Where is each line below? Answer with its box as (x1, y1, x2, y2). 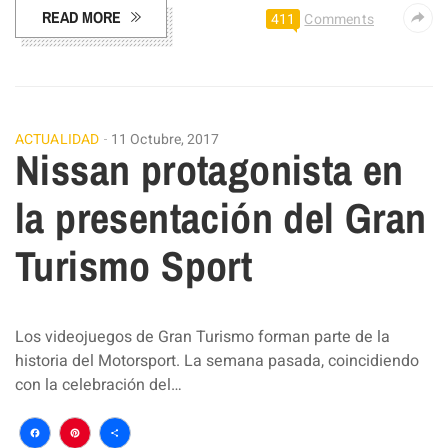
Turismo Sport (15, 238, 253, 295)
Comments (304, 9, 374, 31)
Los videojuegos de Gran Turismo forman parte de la (15, 325, 390, 350)
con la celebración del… (15, 373, 182, 398)
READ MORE (42, 6, 121, 29)
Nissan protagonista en (15, 142, 404, 199)
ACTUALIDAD (15, 129, 99, 151)
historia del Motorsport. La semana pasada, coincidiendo (15, 349, 419, 374)
